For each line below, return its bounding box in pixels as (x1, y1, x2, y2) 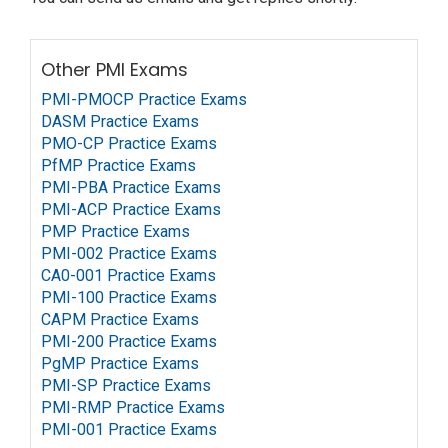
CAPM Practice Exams (41, 310, 199, 329)
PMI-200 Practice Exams (41, 332, 217, 351)
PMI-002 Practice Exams (41, 244, 217, 263)
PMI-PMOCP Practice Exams (41, 90, 247, 109)
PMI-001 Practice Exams (41, 420, 217, 439)
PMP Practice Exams (41, 222, 190, 241)
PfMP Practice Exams (41, 156, 196, 175)
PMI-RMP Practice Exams (41, 398, 225, 417)
